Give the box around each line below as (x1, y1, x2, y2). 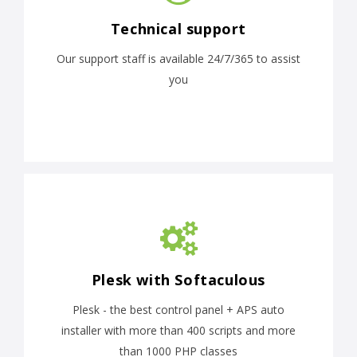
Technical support (110, 19, 247, 39)
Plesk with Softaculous (91, 270, 266, 290)
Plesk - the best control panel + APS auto (73, 302, 284, 318)
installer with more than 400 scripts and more (61, 323, 296, 339)
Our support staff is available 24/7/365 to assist (57, 51, 300, 67)
